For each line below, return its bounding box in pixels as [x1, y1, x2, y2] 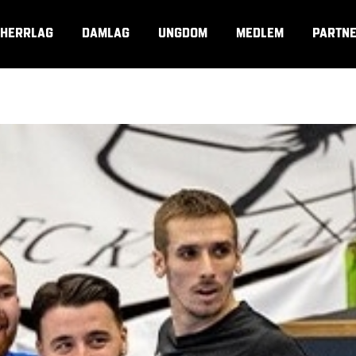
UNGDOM [158, 25, 207, 39]
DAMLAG [82, 25, 130, 39]
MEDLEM [236, 25, 284, 39]
